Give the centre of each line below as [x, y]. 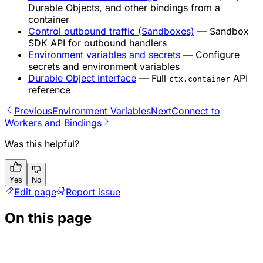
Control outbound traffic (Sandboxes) [111, 31]
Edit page [35, 192]
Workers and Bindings [53, 122]
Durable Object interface [82, 78]
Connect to [196, 111]
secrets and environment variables [104, 66]
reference [49, 90]
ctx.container [200, 79]
